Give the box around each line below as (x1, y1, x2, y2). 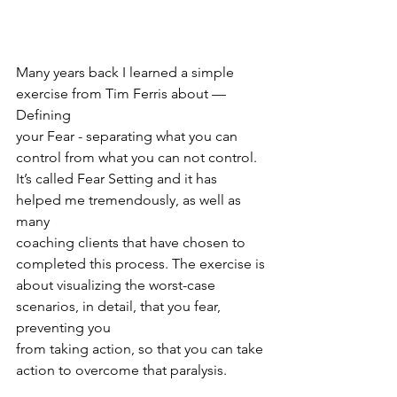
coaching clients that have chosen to (16, 233, 249, 251)
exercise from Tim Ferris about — (16, 84, 230, 102)
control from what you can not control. (16, 148, 257, 166)
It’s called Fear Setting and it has (16, 169, 221, 187)
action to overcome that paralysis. (16, 361, 227, 378)
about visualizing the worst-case (16, 276, 219, 293)
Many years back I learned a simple (16, 63, 237, 81)
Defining (16, 105, 71, 123)
